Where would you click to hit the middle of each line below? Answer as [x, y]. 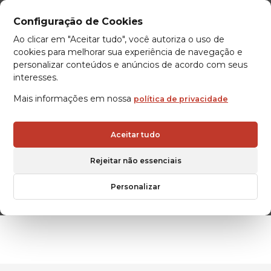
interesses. [36, 77]
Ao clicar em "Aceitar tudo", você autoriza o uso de [119, 39]
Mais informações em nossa [73, 99]
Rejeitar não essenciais [135, 161]
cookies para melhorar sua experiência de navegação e [128, 52]
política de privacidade [181, 99]
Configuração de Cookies [78, 21]
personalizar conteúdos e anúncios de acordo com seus [130, 65]
